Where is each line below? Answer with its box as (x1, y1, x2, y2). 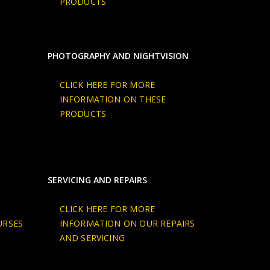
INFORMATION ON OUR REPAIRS (59, 217, 195, 229)
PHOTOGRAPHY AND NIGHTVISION (47, 49, 189, 61)
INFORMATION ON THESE (59, 93, 166, 105)
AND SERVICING (59, 231, 125, 243)
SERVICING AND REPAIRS (47, 174, 147, 186)
